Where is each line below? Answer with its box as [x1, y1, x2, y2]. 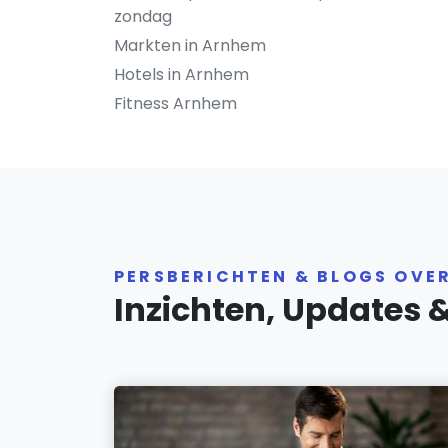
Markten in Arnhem [114, 34, 266, 57]
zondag [114, 5, 172, 28]
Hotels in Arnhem [114, 63, 249, 86]
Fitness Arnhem [114, 92, 237, 115]
